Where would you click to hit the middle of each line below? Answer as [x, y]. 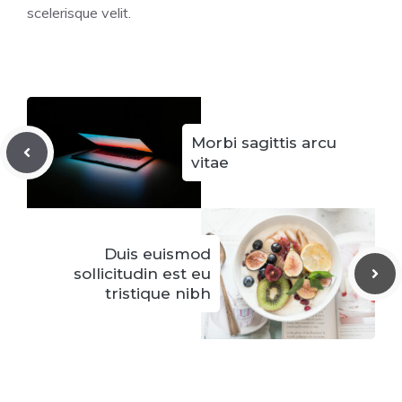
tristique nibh [158, 293]
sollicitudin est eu [142, 273]
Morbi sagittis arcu [264, 142]
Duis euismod [157, 253]
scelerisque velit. [79, 12]
